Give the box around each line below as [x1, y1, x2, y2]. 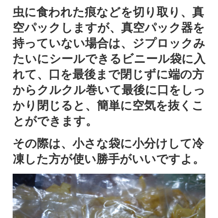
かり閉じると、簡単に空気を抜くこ [13, 99, 204, 112]
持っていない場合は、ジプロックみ [13, 36, 205, 50]
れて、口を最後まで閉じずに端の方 [13, 68, 204, 81]
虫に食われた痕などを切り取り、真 [13, 5, 204, 18]
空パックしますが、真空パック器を [13, 21, 205, 34]
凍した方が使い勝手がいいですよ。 [13, 152, 204, 165]
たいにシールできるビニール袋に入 [13, 52, 205, 65]
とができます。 [13, 114, 97, 127]
